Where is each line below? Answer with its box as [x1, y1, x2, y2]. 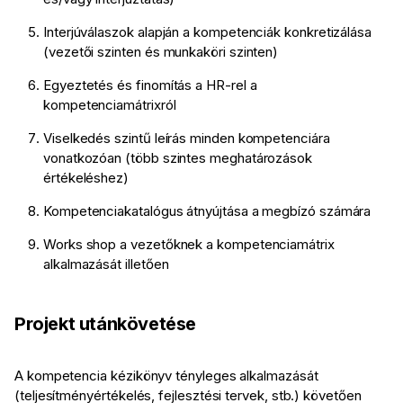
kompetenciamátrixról [43, 96, 176, 114]
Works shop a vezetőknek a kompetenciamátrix [43, 236, 335, 254]
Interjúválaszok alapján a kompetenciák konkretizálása [43, 23, 372, 41]
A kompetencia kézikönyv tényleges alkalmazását [14, 367, 318, 385]
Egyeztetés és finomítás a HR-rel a [43, 76, 257, 94]
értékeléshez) [43, 169, 130, 187]
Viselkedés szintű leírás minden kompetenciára [43, 130, 330, 148]
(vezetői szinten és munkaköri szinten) [43, 43, 279, 61]
